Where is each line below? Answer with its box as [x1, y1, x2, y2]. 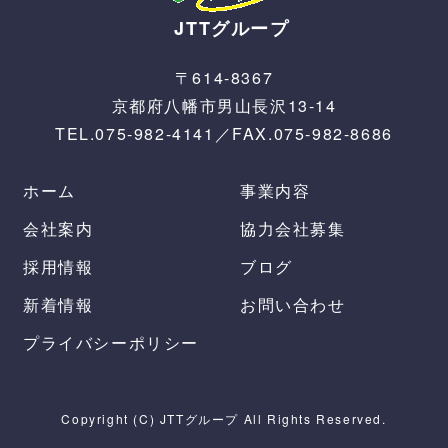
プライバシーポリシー [23, 330, 199, 354]
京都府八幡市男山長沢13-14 [111, 93, 337, 117]
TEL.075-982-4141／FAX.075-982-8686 [55, 121, 393, 145]
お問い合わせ [240, 292, 346, 316]
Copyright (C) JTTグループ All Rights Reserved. [61, 409, 387, 427]
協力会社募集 [240, 216, 346, 240]
